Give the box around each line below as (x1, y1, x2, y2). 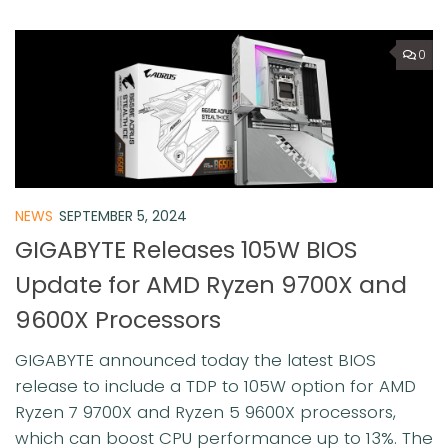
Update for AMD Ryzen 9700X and (15, 268, 407, 302)
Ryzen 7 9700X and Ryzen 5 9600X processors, (15, 400, 396, 425)
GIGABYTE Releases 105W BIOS (15, 233, 358, 267)
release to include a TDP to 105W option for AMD (15, 374, 416, 399)
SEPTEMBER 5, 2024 (59, 206, 187, 227)
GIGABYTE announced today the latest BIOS (15, 348, 376, 373)
